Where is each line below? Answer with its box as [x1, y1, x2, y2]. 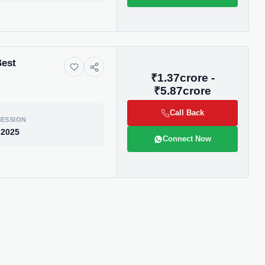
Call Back [170, 108, 204, 118]
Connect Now [163, 134, 211, 144]
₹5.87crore [154, 85, 211, 98]
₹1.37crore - [150, 72, 215, 85]
